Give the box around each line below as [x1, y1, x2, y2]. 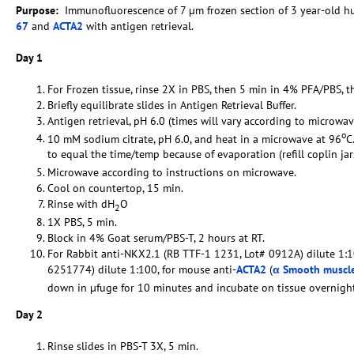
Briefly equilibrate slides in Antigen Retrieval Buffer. [47, 97, 296, 112]
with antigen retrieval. [83, 18, 194, 33]
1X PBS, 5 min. [47, 214, 117, 229]
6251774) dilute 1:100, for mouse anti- [47, 262, 236, 277]
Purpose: [16, 2, 65, 17]
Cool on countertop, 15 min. [47, 181, 183, 196]
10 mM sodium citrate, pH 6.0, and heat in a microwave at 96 [47, 131, 341, 146]
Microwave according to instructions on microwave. [47, 165, 296, 180]
